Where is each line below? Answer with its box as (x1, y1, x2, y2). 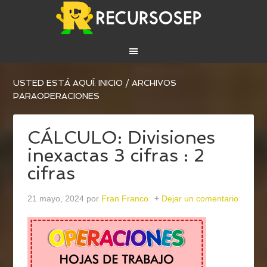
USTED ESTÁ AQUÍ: (13, 78, 99, 88)
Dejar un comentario (162, 194, 239, 204)
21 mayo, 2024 (27, 194, 85, 204)
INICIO (98, 78, 123, 88)
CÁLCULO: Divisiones (27, 127, 216, 148)
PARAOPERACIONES (13, 91, 100, 101)
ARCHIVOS (129, 78, 177, 88)
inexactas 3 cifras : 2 (27, 145, 205, 166)
